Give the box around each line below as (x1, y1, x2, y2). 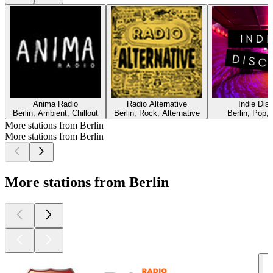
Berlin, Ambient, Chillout (13, 108, 98, 118)
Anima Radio (33, 99, 78, 108)
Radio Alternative (126, 99, 187, 108)
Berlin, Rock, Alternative (113, 108, 200, 118)
